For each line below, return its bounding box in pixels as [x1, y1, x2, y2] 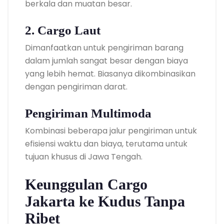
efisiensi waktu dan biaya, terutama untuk [25, 137, 187, 149]
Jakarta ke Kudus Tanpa [25, 192, 185, 209]
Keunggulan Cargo [25, 175, 147, 192]
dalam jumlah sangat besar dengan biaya [25, 54, 188, 66]
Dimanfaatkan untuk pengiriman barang [25, 41, 183, 53]
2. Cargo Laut [25, 23, 100, 37]
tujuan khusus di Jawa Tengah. [25, 150, 142, 162]
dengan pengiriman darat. [25, 80, 127, 92]
